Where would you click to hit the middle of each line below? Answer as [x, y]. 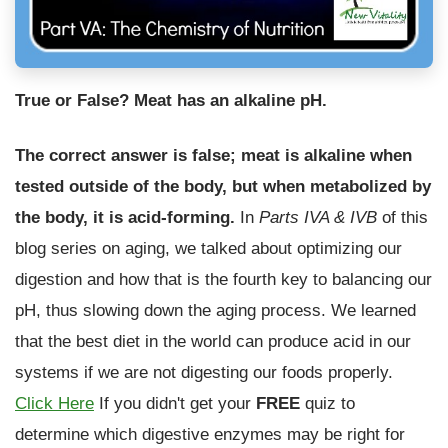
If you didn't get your [175, 402]
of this [402, 216]
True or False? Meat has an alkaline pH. [171, 100]
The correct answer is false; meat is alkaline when [213, 154]
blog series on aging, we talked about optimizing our [208, 247]
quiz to [327, 402]
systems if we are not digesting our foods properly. [204, 371]
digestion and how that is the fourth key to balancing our [223, 278]
